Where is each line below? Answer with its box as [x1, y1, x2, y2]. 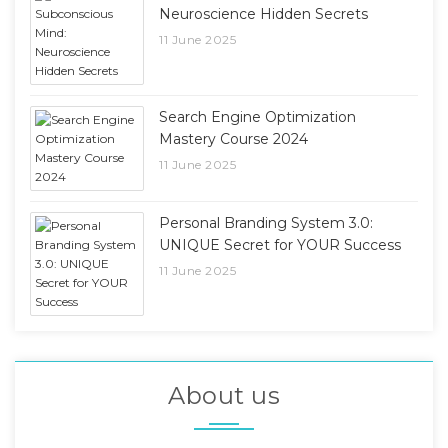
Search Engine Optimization [159, 107, 357, 126]
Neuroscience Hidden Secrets [159, 4, 369, 23]
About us [168, 380, 280, 410]
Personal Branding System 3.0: [159, 213, 374, 232]
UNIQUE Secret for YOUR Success [159, 235, 402, 254]
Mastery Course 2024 [159, 129, 309, 148]
